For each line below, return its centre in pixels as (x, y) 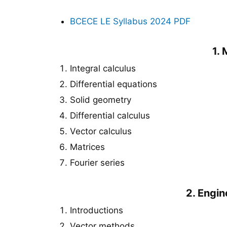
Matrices (87, 147)
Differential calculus (110, 116)
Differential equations (113, 84)
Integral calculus (103, 69)
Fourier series (97, 163)
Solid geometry (101, 100)
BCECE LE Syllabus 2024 (121, 21)
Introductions (97, 210)
